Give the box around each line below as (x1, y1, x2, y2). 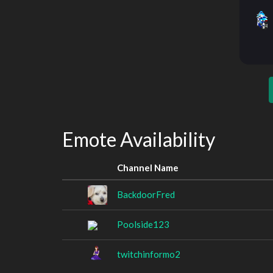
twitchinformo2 (117, 248, 180, 260)
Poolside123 (117, 218, 169, 230)
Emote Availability (62, 127, 215, 151)
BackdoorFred (117, 188, 175, 200)
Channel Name (117, 161, 179, 173)
